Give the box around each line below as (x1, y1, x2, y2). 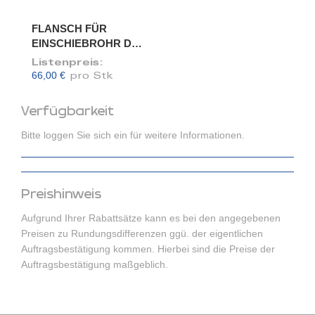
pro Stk (70, 72, 113, 82)
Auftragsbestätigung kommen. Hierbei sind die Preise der (21, 243, 275, 255)
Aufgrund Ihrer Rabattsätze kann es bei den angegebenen (21, 212, 281, 224)
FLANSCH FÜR (32, 22, 107, 35)
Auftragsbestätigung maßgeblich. (21, 259, 168, 271)
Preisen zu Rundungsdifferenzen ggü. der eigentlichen (21, 228, 263, 240)
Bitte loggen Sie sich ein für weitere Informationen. (21, 129, 245, 141)
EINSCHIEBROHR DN (32, 37, 139, 50)
